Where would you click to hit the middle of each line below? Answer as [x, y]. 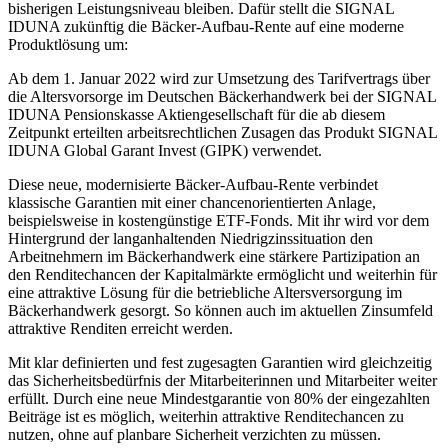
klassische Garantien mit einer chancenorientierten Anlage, [192, 202]
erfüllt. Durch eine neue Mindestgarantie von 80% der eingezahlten [219, 398]
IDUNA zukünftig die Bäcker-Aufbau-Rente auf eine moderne [206, 26]
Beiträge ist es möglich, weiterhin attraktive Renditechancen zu [206, 416]
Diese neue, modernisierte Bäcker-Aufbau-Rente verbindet [193, 184]
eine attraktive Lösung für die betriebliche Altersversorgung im [205, 292]
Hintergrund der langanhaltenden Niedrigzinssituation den [190, 238]
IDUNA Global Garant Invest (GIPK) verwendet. [169, 150]
